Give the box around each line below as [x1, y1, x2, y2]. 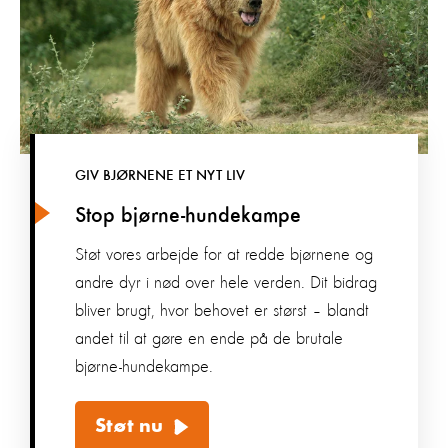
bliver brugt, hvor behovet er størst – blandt [75, 301, 369, 320]
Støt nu [95, 416, 163, 437]
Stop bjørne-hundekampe [75, 204, 301, 227]
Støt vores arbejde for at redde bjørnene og [75, 245, 373, 264]
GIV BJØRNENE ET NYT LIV [75, 167, 245, 183]
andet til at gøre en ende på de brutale [75, 329, 343, 348]
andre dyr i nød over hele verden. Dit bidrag [75, 273, 377, 292]
